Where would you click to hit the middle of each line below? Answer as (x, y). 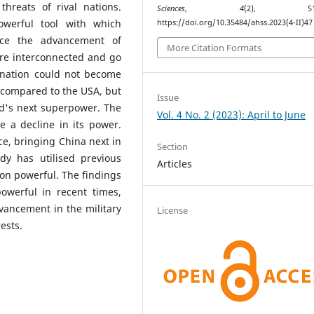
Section (173, 146)
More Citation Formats (214, 47)
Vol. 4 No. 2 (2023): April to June (232, 114)
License (173, 210)
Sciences (171, 8)
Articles (175, 163)
